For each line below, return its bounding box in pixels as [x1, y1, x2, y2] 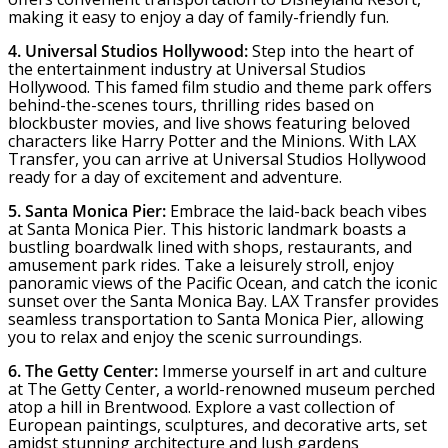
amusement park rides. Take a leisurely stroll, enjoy [8, 254, 394, 277]
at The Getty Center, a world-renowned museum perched [8, 378, 435, 401]
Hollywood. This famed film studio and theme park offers [8, 76, 432, 99]
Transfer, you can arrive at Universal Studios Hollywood [8, 148, 426, 171]
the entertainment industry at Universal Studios [8, 58, 366, 81]
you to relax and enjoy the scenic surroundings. [8, 326, 362, 349]
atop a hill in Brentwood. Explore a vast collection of [8, 396, 395, 419]
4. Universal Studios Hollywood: [8, 40, 248, 63]
